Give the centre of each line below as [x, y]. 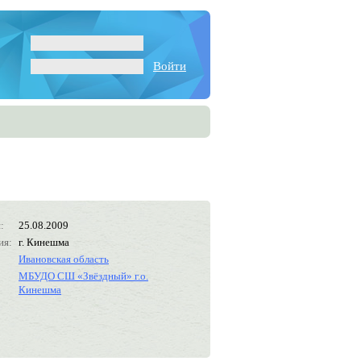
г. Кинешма [44, 242]
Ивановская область [64, 259]
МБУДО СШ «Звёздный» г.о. [83, 276]
